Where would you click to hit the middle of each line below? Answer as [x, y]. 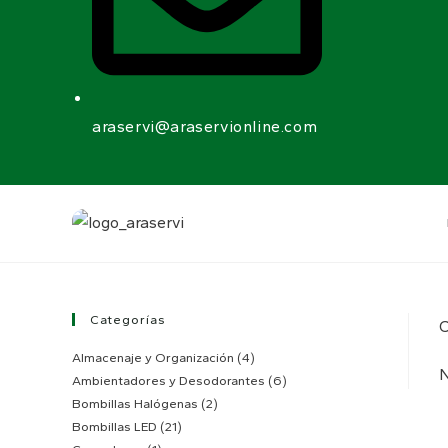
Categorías [128, 319]
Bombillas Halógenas [135, 403]
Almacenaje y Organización [153, 357]
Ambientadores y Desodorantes [168, 380]
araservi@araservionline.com [205, 126]
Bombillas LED [114, 426]
